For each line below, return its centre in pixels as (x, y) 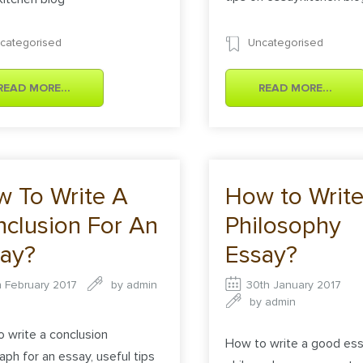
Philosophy (284, 226)
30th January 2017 (294, 285)
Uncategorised (286, 43)
